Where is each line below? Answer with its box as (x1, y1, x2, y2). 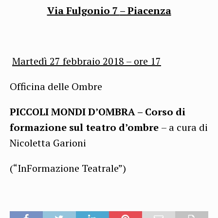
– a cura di (161, 120, 208, 134)
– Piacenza (119, 3, 171, 17)
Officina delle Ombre (10, 79, 102, 93)
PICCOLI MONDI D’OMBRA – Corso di (10, 105, 185, 118)
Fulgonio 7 (66, 3, 120, 17)
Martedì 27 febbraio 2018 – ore (12, 54, 150, 68)
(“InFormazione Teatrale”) (10, 161, 126, 175)
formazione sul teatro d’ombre (10, 120, 161, 134)
